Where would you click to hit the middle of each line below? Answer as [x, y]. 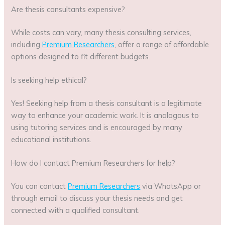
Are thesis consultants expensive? [68, 9]
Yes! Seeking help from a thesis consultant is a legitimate [107, 103]
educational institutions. [51, 139]
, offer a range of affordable [162, 44]
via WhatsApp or [171, 186]
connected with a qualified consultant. [76, 210]
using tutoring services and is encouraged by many [97, 127]
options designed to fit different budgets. [81, 56]
